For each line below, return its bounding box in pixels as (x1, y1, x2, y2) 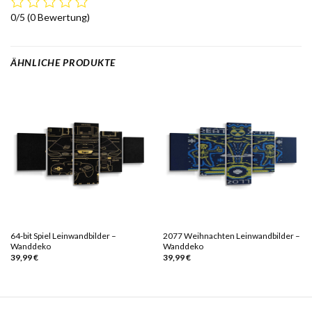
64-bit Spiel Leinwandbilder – (10, 230, 116, 241)
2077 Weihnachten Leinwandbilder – (162, 230, 300, 241)
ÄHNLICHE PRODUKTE (10, 56, 116, 69)
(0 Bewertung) (27, 11, 90, 24)
